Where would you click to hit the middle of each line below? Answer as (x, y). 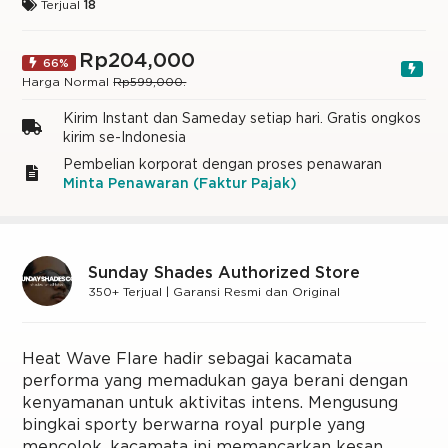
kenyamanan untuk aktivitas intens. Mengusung (210, 402)
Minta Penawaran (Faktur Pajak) (179, 182)
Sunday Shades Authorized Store (224, 272)
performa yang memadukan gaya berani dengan (215, 380)
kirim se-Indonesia (124, 136)
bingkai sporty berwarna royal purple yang (194, 424)
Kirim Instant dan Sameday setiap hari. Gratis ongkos (241, 117)
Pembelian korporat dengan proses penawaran (222, 163)
